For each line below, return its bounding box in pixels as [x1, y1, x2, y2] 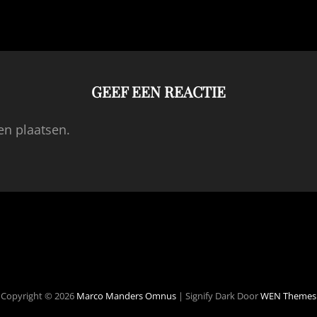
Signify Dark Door [185, 289, 260, 302]
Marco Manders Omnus [76, 289, 176, 302]
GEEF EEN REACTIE [91, 81, 226, 101]
